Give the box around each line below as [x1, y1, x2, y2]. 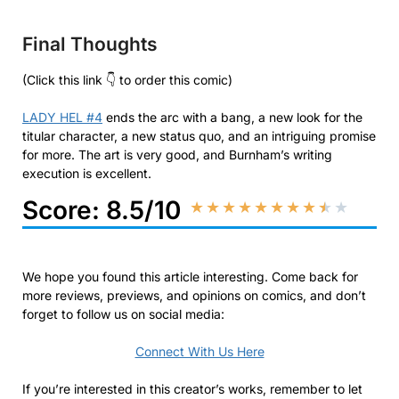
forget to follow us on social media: [22, 305, 228, 322]
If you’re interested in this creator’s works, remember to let [22, 380, 362, 396]
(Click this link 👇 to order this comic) [22, 71, 232, 87]
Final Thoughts [22, 32, 158, 55]
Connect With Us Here [134, 343, 265, 359]
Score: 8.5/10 [22, 194, 181, 225]
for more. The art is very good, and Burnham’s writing [22, 146, 332, 162]
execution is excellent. [22, 165, 151, 181]
